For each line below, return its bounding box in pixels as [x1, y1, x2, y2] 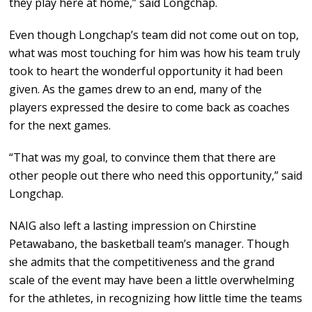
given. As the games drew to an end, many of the [9, 81, 263, 97]
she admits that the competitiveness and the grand [9, 254, 275, 270]
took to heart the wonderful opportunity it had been [9, 63, 283, 79]
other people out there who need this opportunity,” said [9, 168, 303, 184]
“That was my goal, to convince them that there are [9, 150, 276, 166]
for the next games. [9, 118, 111, 134]
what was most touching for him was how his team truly [9, 45, 301, 61]
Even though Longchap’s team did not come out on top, [9, 27, 299, 43]
